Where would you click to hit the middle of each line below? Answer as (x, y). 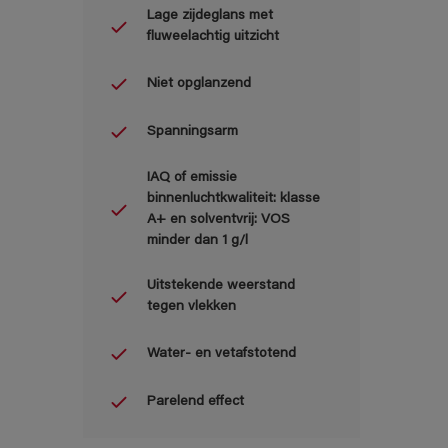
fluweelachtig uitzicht (213, 37)
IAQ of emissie (192, 178)
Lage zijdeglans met (210, 16)
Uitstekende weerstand (221, 286)
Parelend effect (195, 401)
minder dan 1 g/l (197, 241)
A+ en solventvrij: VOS (218, 220)
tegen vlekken (191, 307)
